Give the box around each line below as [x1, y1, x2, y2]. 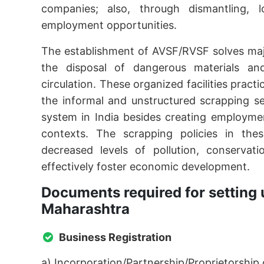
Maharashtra [41, 200, 130, 217]
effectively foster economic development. [41, 160, 250, 173]
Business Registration [59, 231, 171, 243]
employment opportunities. [41, 19, 177, 31]
